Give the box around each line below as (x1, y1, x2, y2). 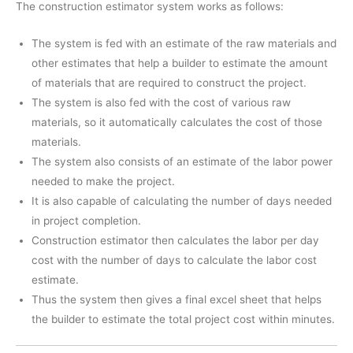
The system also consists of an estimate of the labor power (32, 154, 333, 168)
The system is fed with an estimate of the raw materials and (32, 36, 336, 50)
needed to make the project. (32, 174, 175, 188)
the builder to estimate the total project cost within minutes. (32, 312, 335, 325)
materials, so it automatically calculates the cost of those (32, 115, 322, 128)
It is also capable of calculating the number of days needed (32, 194, 332, 207)
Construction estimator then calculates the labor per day (32, 233, 319, 247)
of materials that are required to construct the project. (32, 76, 307, 89)
